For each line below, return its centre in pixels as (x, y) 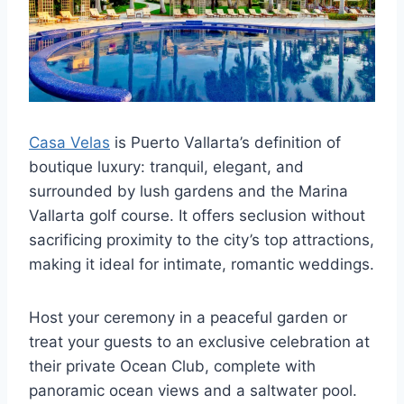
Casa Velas (69, 143)
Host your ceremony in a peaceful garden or (188, 318)
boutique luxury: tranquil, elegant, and (166, 167)
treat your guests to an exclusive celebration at (199, 342)
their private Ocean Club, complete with (172, 367)
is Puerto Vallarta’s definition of (225, 143)
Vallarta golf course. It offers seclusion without (197, 216)
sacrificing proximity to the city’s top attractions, (202, 240)
